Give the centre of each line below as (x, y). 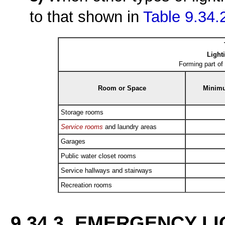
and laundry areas (130, 127)
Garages (73, 141)
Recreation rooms (86, 185)
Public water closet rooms (98, 156)
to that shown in (87, 17)
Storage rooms (82, 112)
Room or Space (122, 88)
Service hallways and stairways (106, 170)
